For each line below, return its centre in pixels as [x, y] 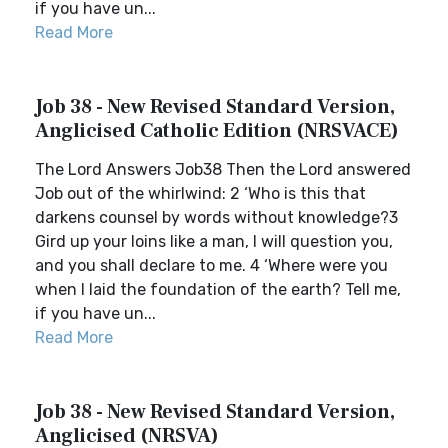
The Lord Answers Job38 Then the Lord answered [223, 169]
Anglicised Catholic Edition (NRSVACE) [217, 131]
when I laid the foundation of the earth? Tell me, [218, 289]
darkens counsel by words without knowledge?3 [216, 217]
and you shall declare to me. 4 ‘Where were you [211, 265]
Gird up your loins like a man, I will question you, [214, 241]
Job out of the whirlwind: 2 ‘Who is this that [200, 193]
